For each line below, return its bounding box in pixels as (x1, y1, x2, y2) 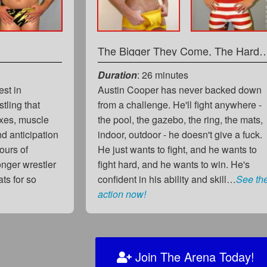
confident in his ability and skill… (98, 172, 237, 186)
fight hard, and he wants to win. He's (98, 157, 250, 171)
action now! (98, 187, 147, 201)
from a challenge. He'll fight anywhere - (98, 97, 262, 111)
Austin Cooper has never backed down (98, 82, 262, 97)
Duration (98, 67, 138, 82)
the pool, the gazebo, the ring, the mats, (98, 112, 263, 126)
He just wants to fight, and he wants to (98, 142, 257, 156)
